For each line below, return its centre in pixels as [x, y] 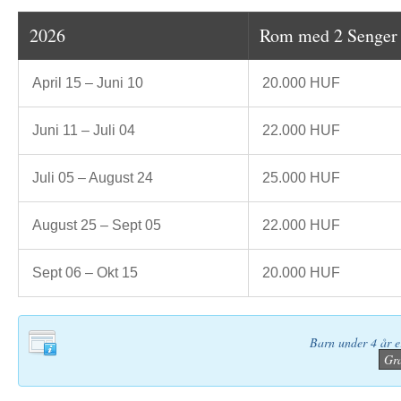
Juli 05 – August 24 [93, 178]
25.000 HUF [301, 178]
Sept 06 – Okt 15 [85, 273]
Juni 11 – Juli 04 [84, 130]
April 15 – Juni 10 [88, 83]
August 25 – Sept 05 [97, 225]
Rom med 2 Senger [328, 35]
